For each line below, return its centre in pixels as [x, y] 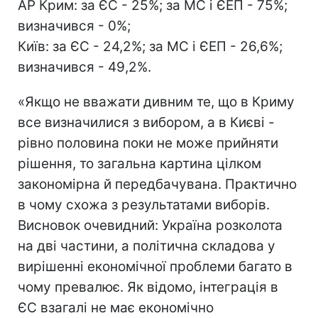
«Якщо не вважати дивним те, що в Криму [156, 102]
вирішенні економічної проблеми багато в [155, 267]
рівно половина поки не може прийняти [148, 143]
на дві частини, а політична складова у [147, 246]
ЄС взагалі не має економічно [116, 308]
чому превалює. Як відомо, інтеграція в [148, 287]
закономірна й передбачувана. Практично [157, 184]
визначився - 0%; [74, 26]
